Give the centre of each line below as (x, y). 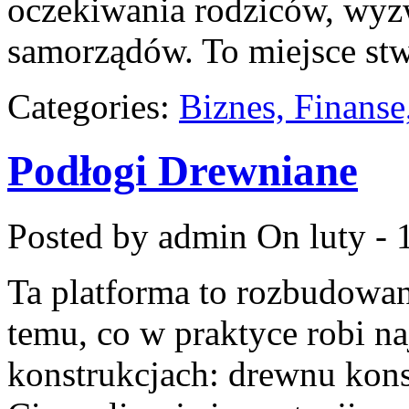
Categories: (93, 106)
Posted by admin (127, 236)
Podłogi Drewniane (183, 171)
